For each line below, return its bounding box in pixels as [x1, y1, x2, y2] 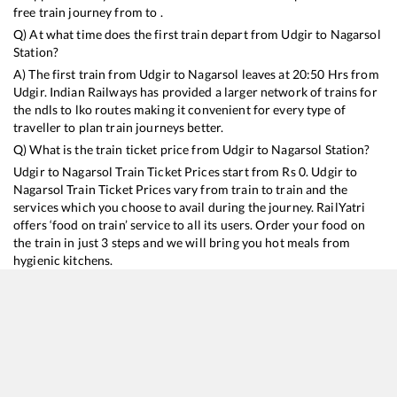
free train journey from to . [13, 4, 163, 19]
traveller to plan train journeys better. [13, 119, 224, 135]
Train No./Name [13, 369, 89, 383]
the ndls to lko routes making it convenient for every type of [13, 101, 346, 117]
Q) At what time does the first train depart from [13, 26, 282, 42]
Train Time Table [125, 325, 234, 343]
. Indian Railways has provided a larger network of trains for [43, 83, 378, 99]
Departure [260, 369, 310, 383]
